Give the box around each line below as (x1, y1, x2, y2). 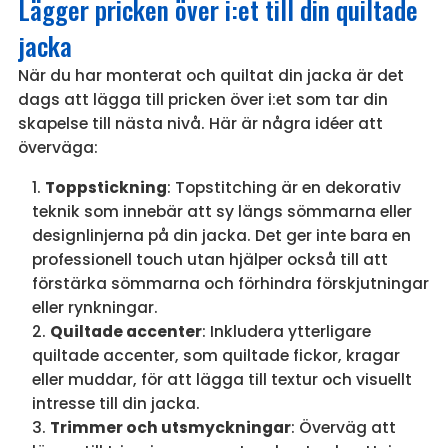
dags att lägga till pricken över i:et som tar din (17, 89, 388, 111)
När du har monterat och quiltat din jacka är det (17, 65, 404, 87)
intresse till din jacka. (31, 393, 200, 415)
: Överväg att (290, 417, 396, 439)
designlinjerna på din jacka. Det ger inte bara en (31, 225, 411, 247)
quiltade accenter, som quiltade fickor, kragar (31, 345, 400, 367)
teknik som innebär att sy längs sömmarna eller (31, 201, 412, 223)
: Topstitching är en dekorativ (166, 177, 401, 199)
